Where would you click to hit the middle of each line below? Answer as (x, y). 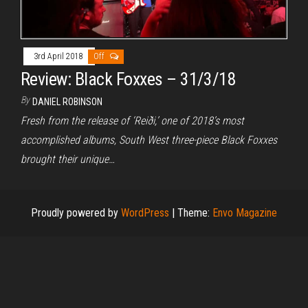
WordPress (145, 212)
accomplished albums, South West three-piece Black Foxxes (149, 140)
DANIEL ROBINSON (67, 101)
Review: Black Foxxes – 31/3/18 (129, 79)
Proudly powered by (76, 212)
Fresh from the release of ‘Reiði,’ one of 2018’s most (132, 120)
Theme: (195, 212)
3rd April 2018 (59, 56)
